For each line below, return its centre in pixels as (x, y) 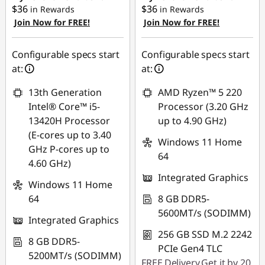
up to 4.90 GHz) (193, 121)
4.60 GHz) (50, 163)
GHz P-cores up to (69, 149)
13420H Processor (69, 121)
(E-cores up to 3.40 (70, 135)
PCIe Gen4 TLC (190, 248)
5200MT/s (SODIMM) (75, 256)
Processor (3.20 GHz (203, 106)
